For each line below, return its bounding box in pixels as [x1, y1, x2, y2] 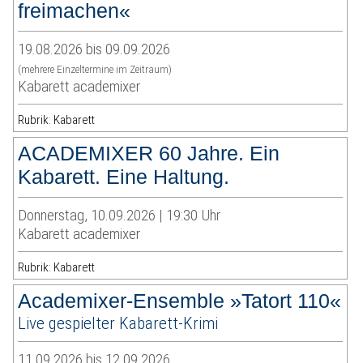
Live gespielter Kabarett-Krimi [18, 313, 219, 334]
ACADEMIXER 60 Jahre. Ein [18, 142, 280, 165]
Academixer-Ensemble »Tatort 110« [18, 289, 342, 313]
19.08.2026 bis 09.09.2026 [18, 40, 171, 59]
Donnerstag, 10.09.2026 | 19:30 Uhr [18, 206, 221, 225]
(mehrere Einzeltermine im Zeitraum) [18, 63, 173, 76]
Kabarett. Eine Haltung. [18, 165, 230, 189]
